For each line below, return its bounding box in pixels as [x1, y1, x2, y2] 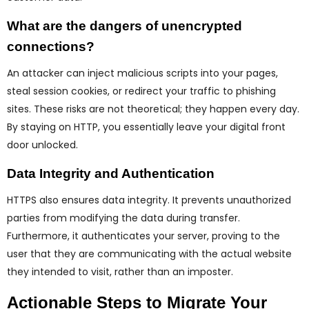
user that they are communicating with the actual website [7, 247, 292, 261]
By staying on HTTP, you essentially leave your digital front [7, 120, 286, 134]
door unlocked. [7, 138, 78, 152]
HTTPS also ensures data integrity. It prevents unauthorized [7, 193, 291, 208]
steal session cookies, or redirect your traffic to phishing [7, 84, 276, 99]
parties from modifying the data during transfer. [7, 211, 240, 226]
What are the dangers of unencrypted [7, 19, 242, 34]
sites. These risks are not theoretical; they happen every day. [7, 102, 299, 117]
